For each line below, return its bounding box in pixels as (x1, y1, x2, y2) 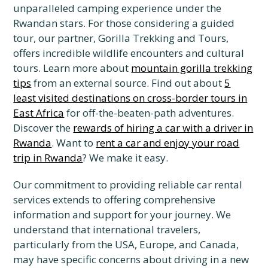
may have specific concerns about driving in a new (13, 252, 249, 266)
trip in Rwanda (13, 151, 83, 165)
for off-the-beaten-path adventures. (64, 106, 234, 120)
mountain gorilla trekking (131, 61, 253, 75)
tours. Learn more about (13, 61, 132, 75)
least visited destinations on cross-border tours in (13, 91, 248, 105)
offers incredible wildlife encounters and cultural (13, 46, 245, 60)
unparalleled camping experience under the (13, 1, 222, 15)
